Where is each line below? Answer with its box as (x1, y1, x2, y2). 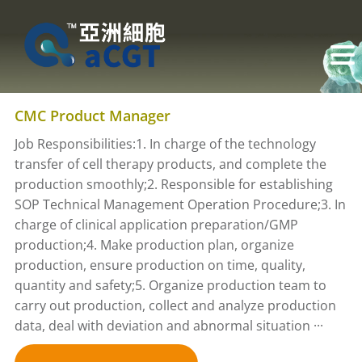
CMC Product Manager (14, 106, 170, 125)
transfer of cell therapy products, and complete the (14, 155, 326, 173)
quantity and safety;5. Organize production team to (14, 276, 326, 294)
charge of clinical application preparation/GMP (14, 216, 298, 234)
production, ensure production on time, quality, (14, 256, 305, 274)
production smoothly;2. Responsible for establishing (14, 175, 333, 193)
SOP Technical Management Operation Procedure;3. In (14, 196, 346, 213)
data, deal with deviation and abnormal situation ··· (14, 317, 323, 335)
